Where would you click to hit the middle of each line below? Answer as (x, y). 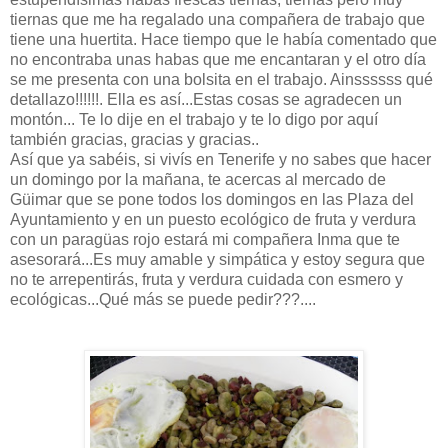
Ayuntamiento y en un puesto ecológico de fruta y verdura (213, 219)
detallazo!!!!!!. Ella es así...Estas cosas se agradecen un (206, 99)
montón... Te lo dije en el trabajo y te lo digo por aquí (194, 119)
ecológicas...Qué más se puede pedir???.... (163, 299)
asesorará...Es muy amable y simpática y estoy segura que (217, 259)
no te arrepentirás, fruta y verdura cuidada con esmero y (206, 279)
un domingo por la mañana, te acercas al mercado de (198, 179)
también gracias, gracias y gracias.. (134, 139)
